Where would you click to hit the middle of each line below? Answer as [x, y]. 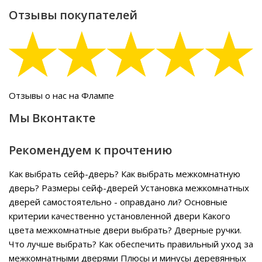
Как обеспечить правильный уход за [176, 244]
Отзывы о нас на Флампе [61, 96]
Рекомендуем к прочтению [90, 151]
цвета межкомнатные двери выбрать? [90, 230]
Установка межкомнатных [195, 188]
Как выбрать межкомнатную [181, 174]
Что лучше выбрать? [53, 244]
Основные [206, 202]
